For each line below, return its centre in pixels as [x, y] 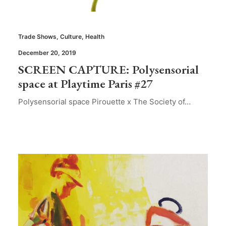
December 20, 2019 [47, 53]
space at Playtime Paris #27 [85, 83]
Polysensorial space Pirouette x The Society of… [104, 102]
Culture [71, 37]
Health [95, 37]
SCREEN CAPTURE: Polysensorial [108, 69]
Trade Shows [37, 37]
